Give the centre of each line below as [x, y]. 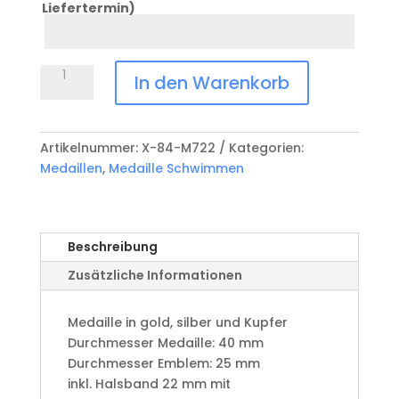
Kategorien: [266, 147]
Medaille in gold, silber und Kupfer [177, 322]
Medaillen [71, 168]
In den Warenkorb [212, 82]
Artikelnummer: [90, 147]
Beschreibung [112, 246]
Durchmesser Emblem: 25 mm [163, 363]
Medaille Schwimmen [176, 168]
